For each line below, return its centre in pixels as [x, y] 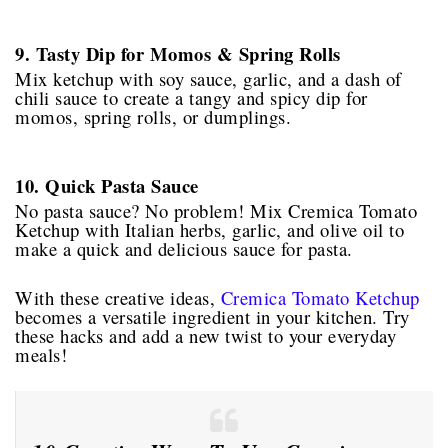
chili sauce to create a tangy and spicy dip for [191, 97]
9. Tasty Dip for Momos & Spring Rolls [178, 53]
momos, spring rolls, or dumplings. [153, 116]
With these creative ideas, [118, 297]
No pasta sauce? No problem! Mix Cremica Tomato [216, 210]
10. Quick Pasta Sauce [107, 185]
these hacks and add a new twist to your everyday [205, 335]
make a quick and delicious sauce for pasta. [184, 248]
